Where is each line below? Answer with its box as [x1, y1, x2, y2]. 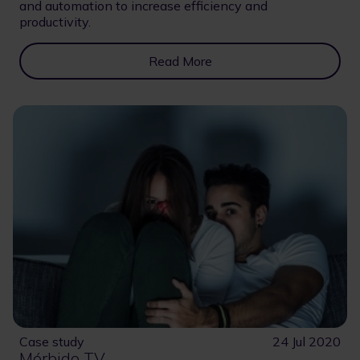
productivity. [19, 13, 91, 30]
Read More [148, 52, 212, 69]
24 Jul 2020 [272, 333, 341, 350]
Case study [19, 333, 84, 350]
